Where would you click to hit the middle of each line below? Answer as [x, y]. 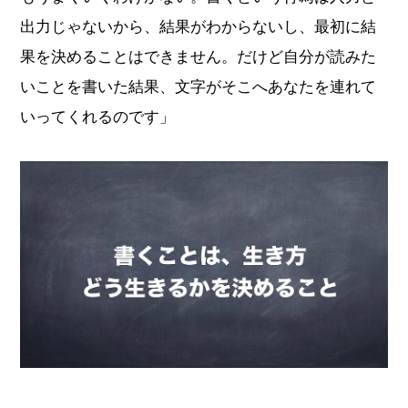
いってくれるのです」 [98, 115]
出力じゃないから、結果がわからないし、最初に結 [199, 25]
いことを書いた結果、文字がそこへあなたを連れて [199, 85]
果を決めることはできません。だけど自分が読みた [199, 55]
